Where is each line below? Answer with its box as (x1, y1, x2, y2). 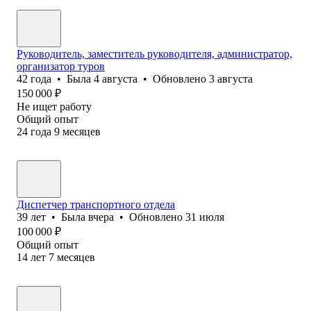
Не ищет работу (17, 100, 92, 112)
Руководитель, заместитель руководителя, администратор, (17, 47, 292, 60)
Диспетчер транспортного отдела (17, 198, 175, 210)
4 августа (94, 72, 137, 85)
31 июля (185, 210, 224, 223)
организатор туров (17, 60, 105, 72)
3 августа (209, 72, 253, 85)
